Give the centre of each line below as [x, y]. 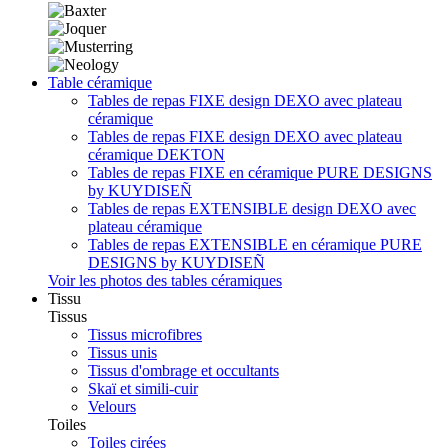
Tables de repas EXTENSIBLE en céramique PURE [255, 244]
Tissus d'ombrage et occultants [183, 370]
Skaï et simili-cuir [143, 388]
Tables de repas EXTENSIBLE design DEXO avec [252, 208]
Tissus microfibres [145, 334]
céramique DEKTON [156, 154]
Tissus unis [122, 352]
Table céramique [100, 82]
